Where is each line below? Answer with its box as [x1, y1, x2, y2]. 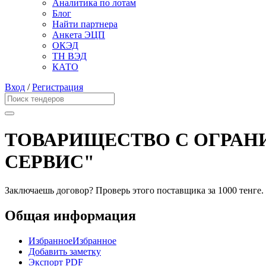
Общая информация [5, 208, 136, 224]
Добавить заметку [28, 246, 101, 256]
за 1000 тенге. [208, 185, 264, 196]
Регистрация [32, 82, 83, 93]
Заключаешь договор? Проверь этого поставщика [5, 185, 208, 196]
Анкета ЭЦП [52, 30, 105, 40]
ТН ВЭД [52, 51, 87, 62]
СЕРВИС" [5, 150, 94, 172]
